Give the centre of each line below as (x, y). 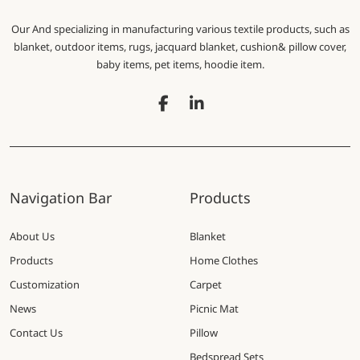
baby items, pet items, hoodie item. (180, 65)
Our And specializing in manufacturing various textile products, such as (180, 29)
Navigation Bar (61, 198)
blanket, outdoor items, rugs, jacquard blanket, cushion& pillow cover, (180, 47)
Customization (45, 285)
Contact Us (36, 333)
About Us (32, 237)
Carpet (206, 285)
